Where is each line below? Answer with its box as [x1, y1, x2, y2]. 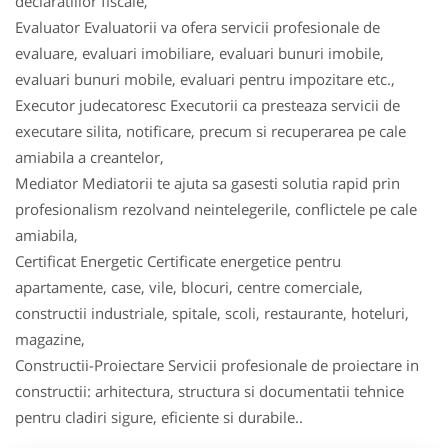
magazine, [15, 329, 85, 349]
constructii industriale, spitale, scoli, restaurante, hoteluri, [15, 303, 409, 323]
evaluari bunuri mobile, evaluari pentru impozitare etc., [15, 69, 395, 89]
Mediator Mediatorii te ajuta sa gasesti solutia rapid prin [15, 173, 400, 193]
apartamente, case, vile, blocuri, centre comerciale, [15, 277, 363, 297]
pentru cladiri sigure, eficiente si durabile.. [15, 407, 303, 427]
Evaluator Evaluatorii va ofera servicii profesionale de [15, 17, 380, 37]
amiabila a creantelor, [15, 147, 164, 167]
